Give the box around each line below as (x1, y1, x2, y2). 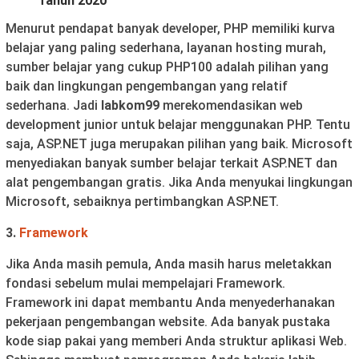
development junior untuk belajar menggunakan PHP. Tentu (6, 117, 350, 133)
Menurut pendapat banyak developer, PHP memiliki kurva (6, 21, 335, 37)
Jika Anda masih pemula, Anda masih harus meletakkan (6, 256, 332, 272)
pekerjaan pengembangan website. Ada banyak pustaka (6, 314, 330, 330)
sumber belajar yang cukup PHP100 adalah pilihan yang (6, 59, 329, 75)
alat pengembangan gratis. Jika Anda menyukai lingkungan (6, 175, 353, 191)
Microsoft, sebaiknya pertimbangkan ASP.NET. (6, 194, 279, 210)
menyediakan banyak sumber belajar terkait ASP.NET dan (6, 155, 337, 171)
